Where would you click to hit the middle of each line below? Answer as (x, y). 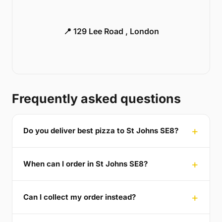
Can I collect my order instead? (80, 197)
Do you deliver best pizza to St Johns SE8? (101, 131)
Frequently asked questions (96, 98)
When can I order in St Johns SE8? (85, 164)
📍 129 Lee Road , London (111, 31)
